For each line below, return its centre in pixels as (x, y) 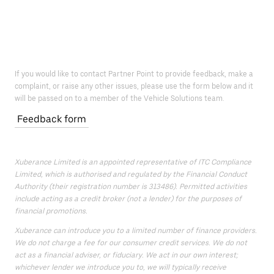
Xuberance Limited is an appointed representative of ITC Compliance (133, 162)
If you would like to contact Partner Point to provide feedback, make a (134, 74)
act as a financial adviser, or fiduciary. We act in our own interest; (126, 255)
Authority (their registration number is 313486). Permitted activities (131, 187)
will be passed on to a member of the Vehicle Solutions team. (120, 98)
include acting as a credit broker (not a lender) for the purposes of (128, 199)
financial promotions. (51, 211)
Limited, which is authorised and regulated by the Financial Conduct (131, 174)
